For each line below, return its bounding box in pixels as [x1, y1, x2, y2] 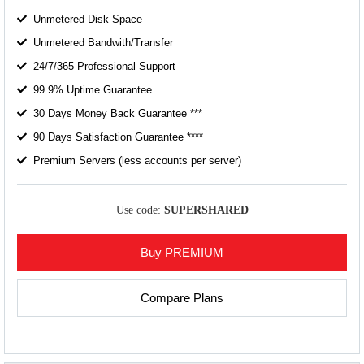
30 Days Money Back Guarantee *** [33, 106, 202, 119]
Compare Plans [141, 291, 223, 305]
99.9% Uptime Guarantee [33, 83, 152, 96]
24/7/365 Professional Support [33, 59, 175, 72]
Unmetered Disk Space [33, 12, 142, 25]
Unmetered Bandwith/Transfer [33, 36, 173, 49]
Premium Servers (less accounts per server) [33, 154, 241, 167]
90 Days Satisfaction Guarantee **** [33, 130, 203, 143]
